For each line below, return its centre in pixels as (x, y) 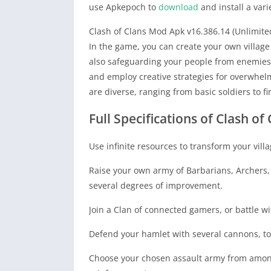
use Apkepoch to (124, 7)
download (178, 7)
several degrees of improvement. (156, 186)
